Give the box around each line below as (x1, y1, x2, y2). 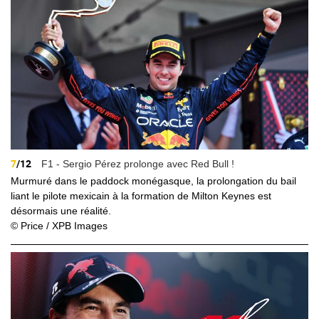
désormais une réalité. (11, 204, 111, 216)
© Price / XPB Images (11, 219, 108, 231)
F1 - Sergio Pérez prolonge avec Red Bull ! (38, 157, 234, 169)
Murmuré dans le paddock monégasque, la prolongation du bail (11, 174, 296, 187)
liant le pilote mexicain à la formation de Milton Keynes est (11, 189, 271, 202)
